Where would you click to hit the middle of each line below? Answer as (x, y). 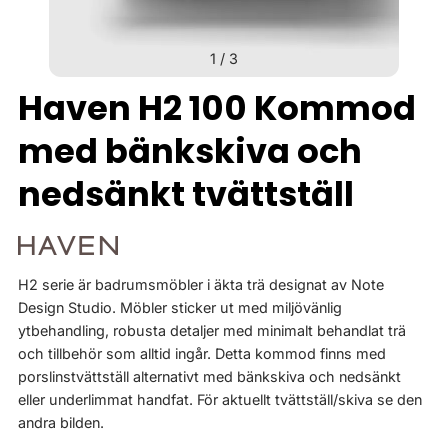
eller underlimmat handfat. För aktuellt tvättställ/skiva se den (220, 399)
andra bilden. (61, 422)
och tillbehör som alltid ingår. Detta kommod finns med (202, 353)
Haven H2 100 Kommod (217, 108)
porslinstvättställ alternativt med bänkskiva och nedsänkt (209, 376)
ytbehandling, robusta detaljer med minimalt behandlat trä (212, 330)
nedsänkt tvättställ (186, 194)
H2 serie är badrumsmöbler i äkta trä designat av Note (201, 284)
